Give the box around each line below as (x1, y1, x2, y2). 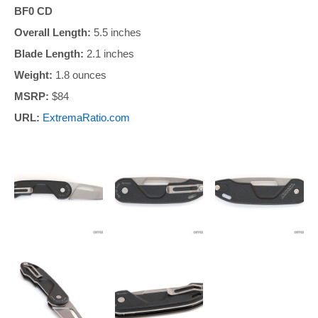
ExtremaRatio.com (43, 111, 130, 124)
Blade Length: (14, 47, 84, 60)
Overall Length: (14, 26, 91, 38)
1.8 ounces (53, 68, 106, 81)
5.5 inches (91, 26, 141, 38)
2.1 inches (84, 47, 134, 60)
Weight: (14, 68, 53, 81)
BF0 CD (14, 4, 53, 17)
